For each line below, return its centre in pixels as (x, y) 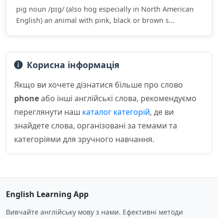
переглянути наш (48, 112)
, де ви (162, 112)
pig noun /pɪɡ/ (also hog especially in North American (105, 9)
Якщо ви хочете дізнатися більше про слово (99, 85)
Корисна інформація (73, 65)
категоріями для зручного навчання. (84, 139)
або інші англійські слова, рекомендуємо (118, 98)
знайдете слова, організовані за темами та (96, 126)
